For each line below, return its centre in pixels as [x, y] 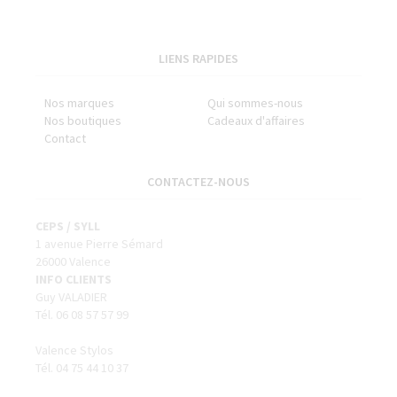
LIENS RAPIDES [198, 58]
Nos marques [79, 102]
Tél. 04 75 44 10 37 [82, 367]
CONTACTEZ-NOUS [198, 181]
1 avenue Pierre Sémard [99, 243]
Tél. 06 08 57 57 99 [82, 314]
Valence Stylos [74, 350]
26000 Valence [73, 261]
